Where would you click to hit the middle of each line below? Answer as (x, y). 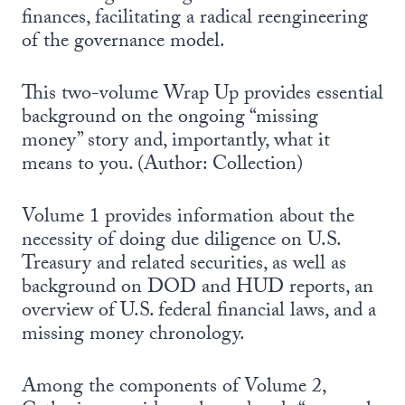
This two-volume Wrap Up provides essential (202, 95)
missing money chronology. (133, 335)
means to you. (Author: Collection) (162, 165)
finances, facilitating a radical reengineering (195, 19)
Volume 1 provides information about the (188, 218)
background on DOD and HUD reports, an (198, 288)
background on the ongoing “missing (170, 118)
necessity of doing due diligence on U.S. (181, 241)
